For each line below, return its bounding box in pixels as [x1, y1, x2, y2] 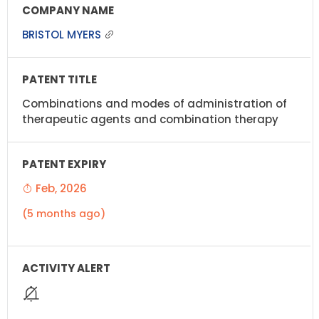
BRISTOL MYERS [22, 26, 104, 42]
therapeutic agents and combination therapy [22, 111, 278, 127]
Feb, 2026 [33, 180, 87, 196]
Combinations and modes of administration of [22, 95, 287, 111]
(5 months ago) [22, 206, 105, 221]
